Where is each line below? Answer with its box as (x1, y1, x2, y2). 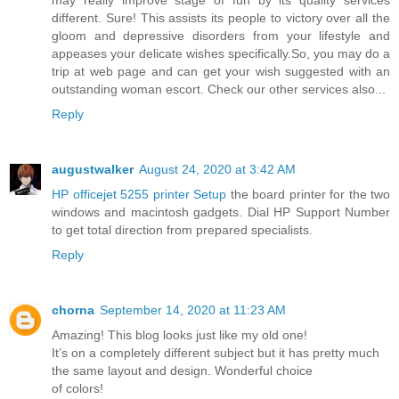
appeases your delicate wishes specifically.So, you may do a (52, 45, 390, 61)
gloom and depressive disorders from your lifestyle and (52, 28, 390, 43)
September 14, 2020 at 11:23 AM (100, 302, 286, 317)
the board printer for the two (226, 186, 390, 201)
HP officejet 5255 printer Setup (52, 186, 226, 201)
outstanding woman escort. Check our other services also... (52, 81, 386, 96)
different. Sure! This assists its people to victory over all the (52, 10, 390, 25)
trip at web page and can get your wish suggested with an (52, 63, 390, 78)
